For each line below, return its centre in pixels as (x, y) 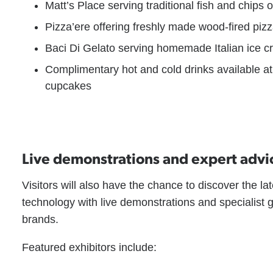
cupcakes (68, 86)
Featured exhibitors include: (90, 247)
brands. (41, 219)
